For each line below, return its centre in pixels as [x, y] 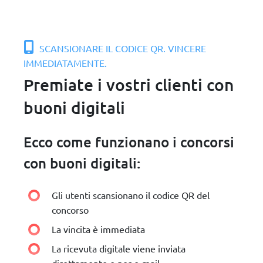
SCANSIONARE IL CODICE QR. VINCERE [122, 48]
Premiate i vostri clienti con [129, 85]
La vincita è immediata [98, 229]
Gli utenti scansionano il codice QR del [131, 195]
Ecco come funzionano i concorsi [129, 142]
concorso [70, 210]
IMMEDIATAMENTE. [65, 63]
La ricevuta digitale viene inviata [119, 248]
